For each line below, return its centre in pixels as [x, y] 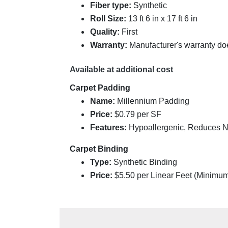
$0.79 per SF [137, 115]
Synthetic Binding [144, 162]
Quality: [106, 32]
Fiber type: [112, 6]
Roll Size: [109, 19]
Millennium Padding [152, 101]
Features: [108, 128]
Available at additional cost [121, 70]
